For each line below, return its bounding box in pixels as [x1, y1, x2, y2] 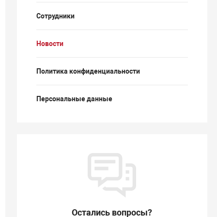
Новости [36, 40, 63, 47]
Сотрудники [36, 12, 75, 20]
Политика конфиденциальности [36, 67, 140, 75]
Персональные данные [36, 95, 112, 103]
